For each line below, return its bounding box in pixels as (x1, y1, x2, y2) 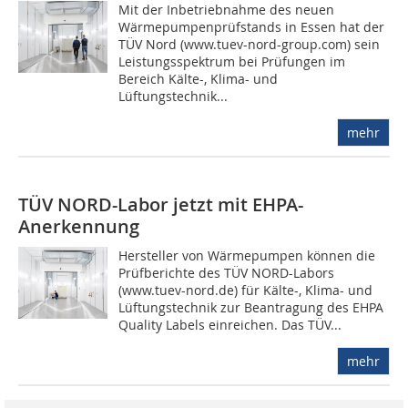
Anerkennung (18, 214, 139, 240)
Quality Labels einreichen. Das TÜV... (118, 316, 342, 334)
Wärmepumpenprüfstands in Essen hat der (118, 18, 385, 36)
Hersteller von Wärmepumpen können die (118, 247, 376, 265)
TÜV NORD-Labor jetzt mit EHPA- (18, 192, 303, 218)
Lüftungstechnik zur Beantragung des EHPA (118, 299, 384, 317)
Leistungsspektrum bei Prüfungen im (118, 53, 346, 71)
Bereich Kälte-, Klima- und (118, 70, 279, 88)
